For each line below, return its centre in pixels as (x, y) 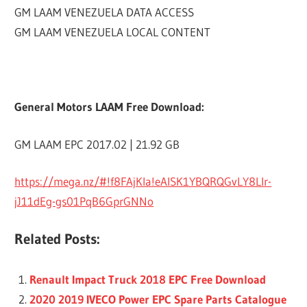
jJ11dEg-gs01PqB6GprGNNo (84, 201)
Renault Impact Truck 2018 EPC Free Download (147, 280)
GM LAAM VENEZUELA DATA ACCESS (105, 12)
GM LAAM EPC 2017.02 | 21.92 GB (97, 144)
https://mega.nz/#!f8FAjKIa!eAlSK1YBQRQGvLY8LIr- (143, 182)
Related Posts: (58, 238)
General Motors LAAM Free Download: (110, 107)
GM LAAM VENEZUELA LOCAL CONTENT (113, 32)
